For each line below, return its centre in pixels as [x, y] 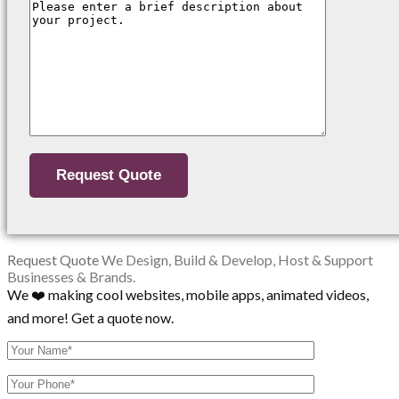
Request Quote [53, 259]
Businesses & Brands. [71, 276]
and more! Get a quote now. [90, 317]
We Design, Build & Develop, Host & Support [237, 259]
